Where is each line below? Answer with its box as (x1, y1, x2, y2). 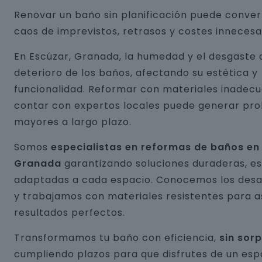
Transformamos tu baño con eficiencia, (14, 231, 219, 244)
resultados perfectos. (14, 206, 125, 219)
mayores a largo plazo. (14, 115, 132, 129)
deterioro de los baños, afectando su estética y (14, 66, 258, 80)
